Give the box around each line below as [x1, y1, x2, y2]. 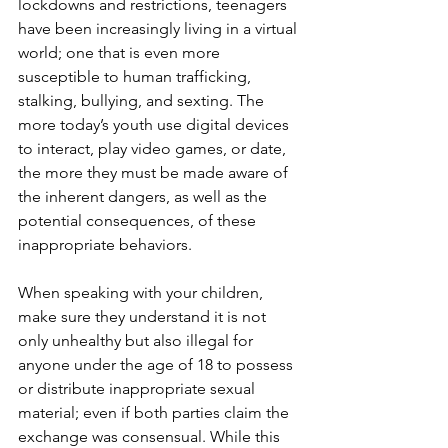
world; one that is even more [18, 43, 224, 62]
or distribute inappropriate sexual [18, 379, 259, 398]
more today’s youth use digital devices [18, 115, 293, 134]
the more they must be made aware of [18, 163, 292, 182]
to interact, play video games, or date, [18, 139, 290, 158]
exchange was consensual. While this [18, 427, 284, 446]
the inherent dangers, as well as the [18, 187, 271, 206]
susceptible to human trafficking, [18, 67, 255, 86]
